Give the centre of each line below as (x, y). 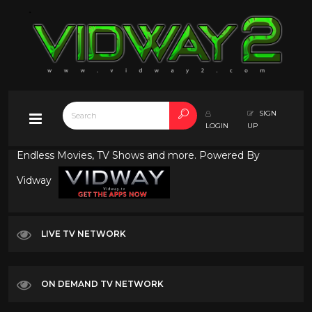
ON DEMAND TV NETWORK (102, 283)
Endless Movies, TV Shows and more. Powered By (138, 155)
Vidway (36, 181)
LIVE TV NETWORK (84, 233)
